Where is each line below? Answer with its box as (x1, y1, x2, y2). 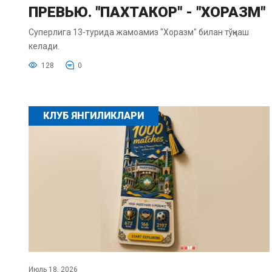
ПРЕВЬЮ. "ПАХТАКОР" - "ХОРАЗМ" (29, 3, 265, 21)
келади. (29, 41, 59, 51)
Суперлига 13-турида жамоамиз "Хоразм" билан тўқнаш (29, 27, 249, 37)
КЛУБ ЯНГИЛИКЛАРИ (43, 109, 144, 121)
